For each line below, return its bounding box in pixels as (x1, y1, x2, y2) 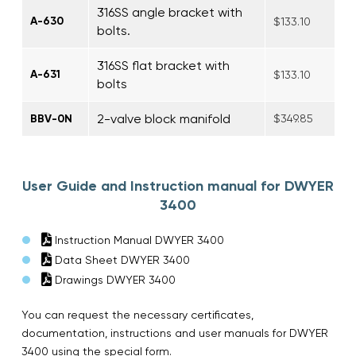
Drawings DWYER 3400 (52, 273, 176, 286)
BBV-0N (30, 111, 72, 126)
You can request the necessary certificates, (21, 308, 253, 321)
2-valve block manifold (97, 110, 230, 126)
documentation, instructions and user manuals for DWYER (21, 326, 328, 339)
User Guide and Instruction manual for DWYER (22, 176, 334, 195)
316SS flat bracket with (97, 57, 230, 73)
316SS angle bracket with (97, 4, 242, 20)
